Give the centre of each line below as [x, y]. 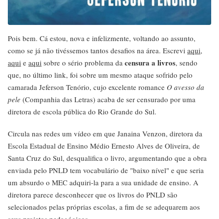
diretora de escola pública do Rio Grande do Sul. [82, 111]
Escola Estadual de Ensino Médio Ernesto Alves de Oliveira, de [104, 146]
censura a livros [150, 63]
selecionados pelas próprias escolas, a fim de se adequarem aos [104, 207]
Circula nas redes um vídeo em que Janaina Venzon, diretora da [105, 133]
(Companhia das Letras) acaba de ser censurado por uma [108, 99]
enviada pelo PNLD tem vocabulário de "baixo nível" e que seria [106, 170]
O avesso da [186, 87]
